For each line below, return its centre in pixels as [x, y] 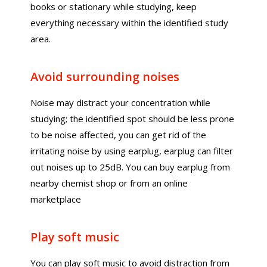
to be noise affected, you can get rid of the [119, 135]
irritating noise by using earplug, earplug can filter [132, 151]
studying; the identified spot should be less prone [133, 119]
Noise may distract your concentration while [121, 103]
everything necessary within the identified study [130, 23]
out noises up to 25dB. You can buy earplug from [131, 167]
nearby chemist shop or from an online [109, 183]
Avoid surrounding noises [105, 77]
